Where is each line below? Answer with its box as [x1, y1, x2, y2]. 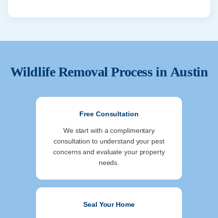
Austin [170, 64, 208, 80]
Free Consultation [79, 110, 139, 118]
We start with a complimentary [63, 127, 155, 135]
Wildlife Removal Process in [10, 64, 170, 80]
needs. [98, 159, 120, 167]
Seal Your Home [83, 200, 135, 209]
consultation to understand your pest [54, 137, 164, 145]
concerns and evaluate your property [53, 148, 165, 156]
